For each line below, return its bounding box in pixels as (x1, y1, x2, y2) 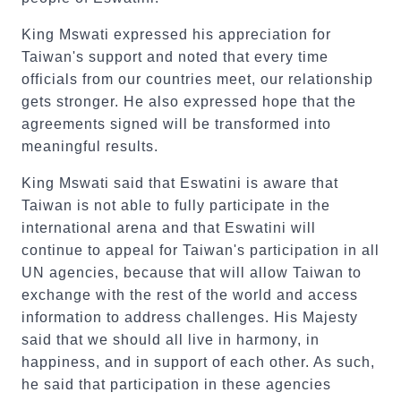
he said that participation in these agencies (21, 377, 331, 392)
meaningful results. (21, 139, 158, 154)
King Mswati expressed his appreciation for (21, 27, 331, 42)
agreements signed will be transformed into (21, 116, 331, 132)
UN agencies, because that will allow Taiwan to (21, 265, 362, 280)
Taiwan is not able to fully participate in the (21, 198, 330, 213)
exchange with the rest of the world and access (21, 287, 358, 303)
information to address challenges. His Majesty (21, 310, 358, 325)
